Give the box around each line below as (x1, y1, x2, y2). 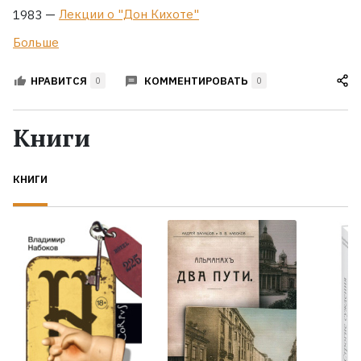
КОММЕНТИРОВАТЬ (144, 73, 248, 88)
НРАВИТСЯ (31, 73, 87, 88)
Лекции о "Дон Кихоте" (59, 6, 199, 22)
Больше (13, 34, 59, 50)
